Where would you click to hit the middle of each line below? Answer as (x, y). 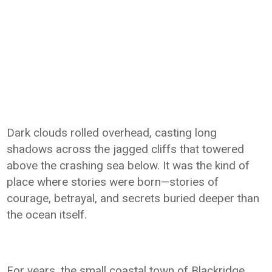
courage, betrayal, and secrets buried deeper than (133, 198)
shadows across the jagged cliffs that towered (126, 149)
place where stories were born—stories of (113, 182)
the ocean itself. (47, 214)
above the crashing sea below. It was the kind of (128, 165)
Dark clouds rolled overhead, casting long (112, 132)
